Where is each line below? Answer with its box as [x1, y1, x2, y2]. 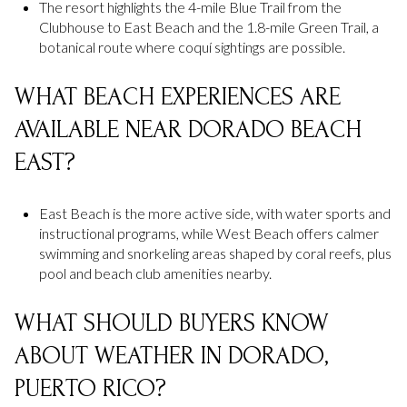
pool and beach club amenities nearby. [38, 263, 272, 282]
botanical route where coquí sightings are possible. [38, 37, 345, 55]
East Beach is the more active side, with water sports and [38, 203, 391, 222]
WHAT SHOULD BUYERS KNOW [15, 309, 329, 338]
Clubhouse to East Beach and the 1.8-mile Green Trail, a [38, 17, 379, 35]
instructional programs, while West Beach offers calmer [38, 223, 379, 242]
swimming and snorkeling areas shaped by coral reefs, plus [38, 243, 392, 262]
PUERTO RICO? [15, 374, 166, 403]
